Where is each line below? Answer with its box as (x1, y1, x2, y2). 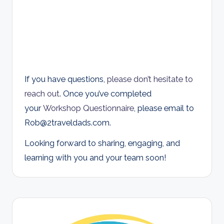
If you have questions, (24, 74, 107, 84)
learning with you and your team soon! (24, 152, 166, 163)
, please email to (134, 103, 194, 113)
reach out (24, 88, 59, 99)
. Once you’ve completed (59, 88, 151, 99)
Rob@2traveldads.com (24, 117, 109, 128)
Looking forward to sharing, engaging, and (24, 138, 180, 148)
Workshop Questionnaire (43, 103, 134, 113)
